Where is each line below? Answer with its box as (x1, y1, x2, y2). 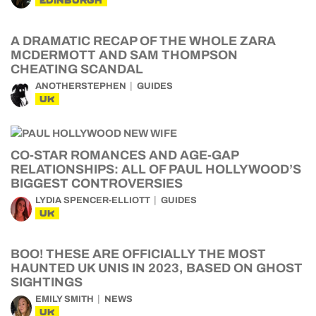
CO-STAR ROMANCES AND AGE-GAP (11, 148, 238, 162)
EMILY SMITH (35, 294, 94, 304)
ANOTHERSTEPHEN (35, 81, 126, 91)
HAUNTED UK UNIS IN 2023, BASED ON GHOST (11, 261, 303, 275)
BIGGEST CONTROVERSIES (11, 176, 183, 190)
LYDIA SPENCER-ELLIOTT (35, 195, 150, 205)
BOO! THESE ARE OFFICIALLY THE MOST (11, 247, 266, 261)
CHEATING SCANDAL (11, 62, 143, 76)
